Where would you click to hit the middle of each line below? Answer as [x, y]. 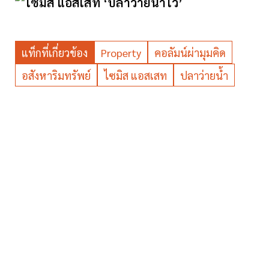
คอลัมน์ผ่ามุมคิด [190, 53]
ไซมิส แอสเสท [135, 76]
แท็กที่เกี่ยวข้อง [55, 53]
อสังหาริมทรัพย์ [56, 76]
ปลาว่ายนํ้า [204, 76]
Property [121, 53]
